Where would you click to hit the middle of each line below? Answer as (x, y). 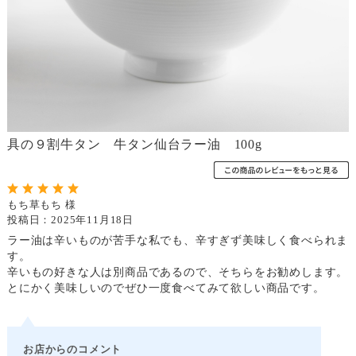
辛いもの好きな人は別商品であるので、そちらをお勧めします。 (178, 271)
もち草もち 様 (41, 205)
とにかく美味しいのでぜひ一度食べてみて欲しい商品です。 (166, 287)
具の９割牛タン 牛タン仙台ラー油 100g (134, 144)
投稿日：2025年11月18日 (70, 220)
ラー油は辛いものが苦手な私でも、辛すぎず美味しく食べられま (178, 240)
